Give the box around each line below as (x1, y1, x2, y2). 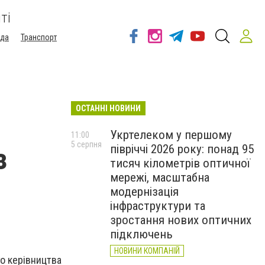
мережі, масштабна (110, 170, 209, 185)
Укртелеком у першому (110, 128, 232, 142)
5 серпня (71, 140, 102, 149)
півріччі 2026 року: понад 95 (110, 142, 254, 156)
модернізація (110, 185, 179, 199)
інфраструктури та (110, 199, 205, 213)
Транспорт (21, 33, 57, 42)
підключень (110, 227, 173, 241)
